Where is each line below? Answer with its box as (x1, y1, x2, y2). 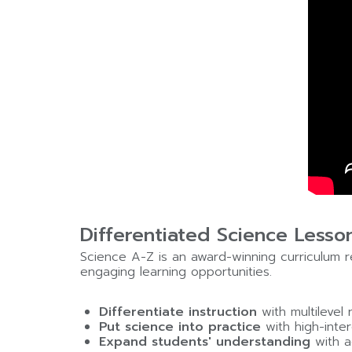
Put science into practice (98, 317, 261, 336)
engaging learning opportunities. (79, 262, 272, 281)
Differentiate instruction (98, 302, 257, 321)
